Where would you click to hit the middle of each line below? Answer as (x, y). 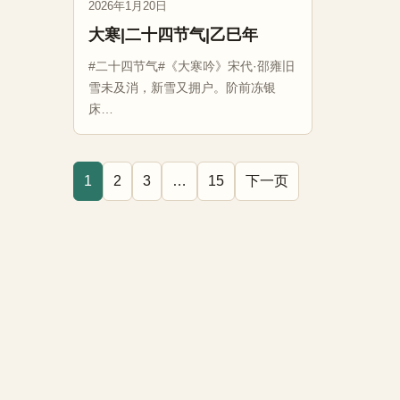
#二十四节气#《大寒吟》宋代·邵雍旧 (192, 66)
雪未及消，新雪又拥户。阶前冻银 (182, 87)
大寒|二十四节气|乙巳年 (173, 35)
